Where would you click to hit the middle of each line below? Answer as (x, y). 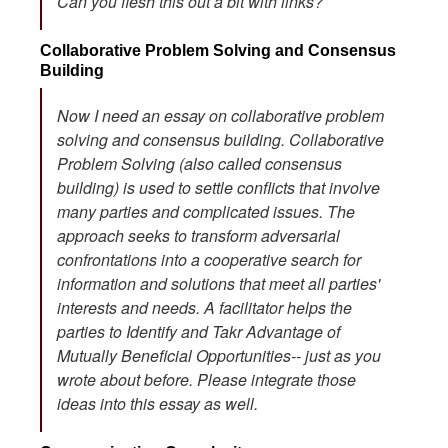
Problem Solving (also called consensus (199, 164)
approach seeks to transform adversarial (198, 236)
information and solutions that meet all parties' (218, 284)
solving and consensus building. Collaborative (220, 140)
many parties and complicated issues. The (206, 212)
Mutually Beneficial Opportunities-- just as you (219, 356)
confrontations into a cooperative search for (209, 260)
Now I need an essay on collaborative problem (220, 116)
